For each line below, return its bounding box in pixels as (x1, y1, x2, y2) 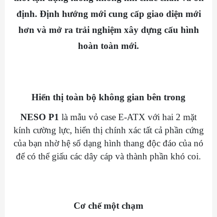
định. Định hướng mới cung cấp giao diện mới (16, 8, 201, 19)
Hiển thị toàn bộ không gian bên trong (31, 92, 186, 103)
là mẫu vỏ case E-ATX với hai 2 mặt (59, 112, 197, 123)
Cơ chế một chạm (74, 201, 143, 211)
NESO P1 (20, 112, 59, 123)
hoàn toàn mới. (78, 40, 139, 51)
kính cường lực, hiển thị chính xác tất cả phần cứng (13, 125, 204, 136)
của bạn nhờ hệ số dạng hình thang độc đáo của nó (14, 138, 203, 149)
